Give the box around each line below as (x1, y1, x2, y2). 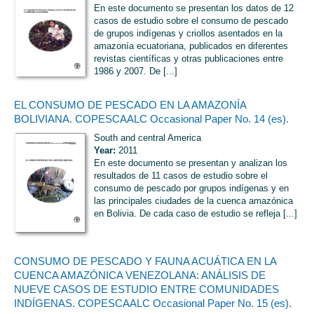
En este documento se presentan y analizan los (94, 158, 287, 169)
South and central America (94, 132, 201, 144)
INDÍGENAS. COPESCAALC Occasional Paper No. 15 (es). (14, 298, 292, 309)
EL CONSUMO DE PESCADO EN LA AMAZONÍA (14, 100, 246, 111)
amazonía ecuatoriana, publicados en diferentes (94, 40, 288, 51)
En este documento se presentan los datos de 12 (94, 2, 294, 13)
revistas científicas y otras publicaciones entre (94, 53, 283, 64)
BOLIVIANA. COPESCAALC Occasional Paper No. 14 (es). (14, 114, 289, 125)
